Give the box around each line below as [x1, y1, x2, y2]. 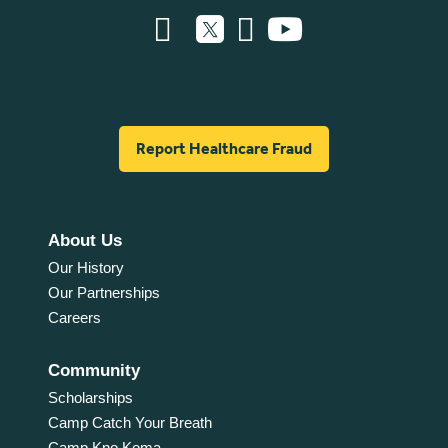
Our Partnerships [47, 283, 160, 301]
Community [47, 360, 140, 380]
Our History [47, 258, 124, 276]
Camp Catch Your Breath [47, 413, 212, 431]
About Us [47, 230, 122, 250]
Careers [47, 308, 101, 326]
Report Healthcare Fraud [136, 138, 312, 158]
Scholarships [47, 388, 133, 406]
